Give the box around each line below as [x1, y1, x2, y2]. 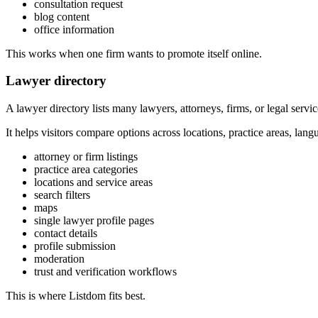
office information [34, 23, 114, 35]
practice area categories [34, 163, 138, 176]
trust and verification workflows [34, 265, 177, 278]
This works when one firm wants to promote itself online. [6, 47, 262, 60]
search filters [34, 189, 90, 202]
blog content [34, 10, 89, 23]
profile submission [34, 240, 116, 253]
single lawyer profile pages [34, 214, 154, 227]
